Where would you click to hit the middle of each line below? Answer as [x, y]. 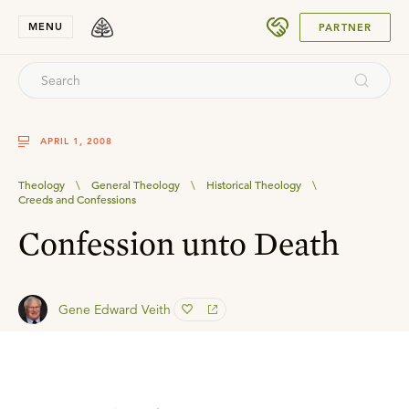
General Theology [136, 184]
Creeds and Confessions [77, 199]
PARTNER [345, 27]
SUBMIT [341, 20]
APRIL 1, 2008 [76, 141]
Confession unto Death [179, 243]
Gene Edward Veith [115, 309]
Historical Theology [254, 184]
